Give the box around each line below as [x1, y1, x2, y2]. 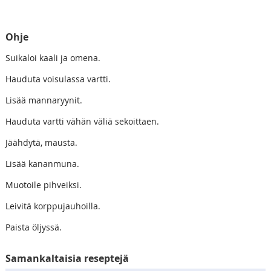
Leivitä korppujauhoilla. [5, 200, 100, 212]
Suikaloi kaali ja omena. [5, 52, 100, 64]
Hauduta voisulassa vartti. [5, 73, 111, 85]
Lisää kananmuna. [5, 158, 79, 170]
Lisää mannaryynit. [5, 94, 82, 106]
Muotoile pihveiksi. [5, 179, 82, 191]
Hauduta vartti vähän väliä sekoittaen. [5, 116, 159, 128]
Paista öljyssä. [5, 221, 62, 233]
